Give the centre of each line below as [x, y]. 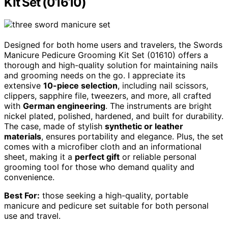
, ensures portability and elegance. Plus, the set [132, 137]
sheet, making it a [39, 157]
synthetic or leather [144, 126]
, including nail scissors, [163, 86]
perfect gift [97, 157]
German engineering [64, 106]
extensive [24, 86]
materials [23, 137]
